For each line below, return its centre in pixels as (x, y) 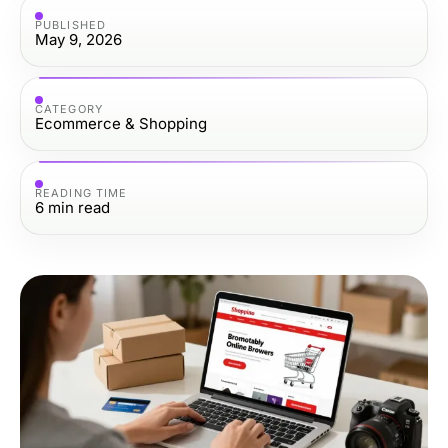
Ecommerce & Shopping (121, 123)
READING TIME (81, 192)
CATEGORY (69, 108)
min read (79, 207)
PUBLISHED (70, 24)
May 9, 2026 (78, 39)
